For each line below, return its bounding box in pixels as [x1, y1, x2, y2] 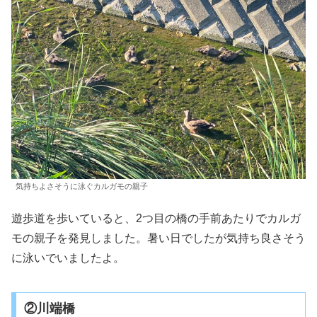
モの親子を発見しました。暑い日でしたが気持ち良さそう [11, 232, 306, 245]
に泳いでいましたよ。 [11, 252, 125, 265]
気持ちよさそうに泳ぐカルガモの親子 [16, 181, 148, 190]
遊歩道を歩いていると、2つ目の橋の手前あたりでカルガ [11, 212, 301, 225]
